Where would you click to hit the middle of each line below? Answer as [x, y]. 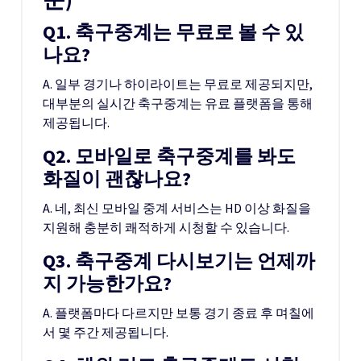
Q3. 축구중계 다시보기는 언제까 [179, 261]
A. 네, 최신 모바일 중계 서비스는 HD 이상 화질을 [177, 208]
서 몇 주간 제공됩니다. [106, 332]
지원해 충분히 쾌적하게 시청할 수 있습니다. [166, 227]
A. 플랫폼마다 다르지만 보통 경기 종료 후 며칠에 [178, 313]
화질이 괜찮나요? [117, 178]
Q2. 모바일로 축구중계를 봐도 [169, 156]
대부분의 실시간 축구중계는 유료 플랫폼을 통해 [178, 103]
